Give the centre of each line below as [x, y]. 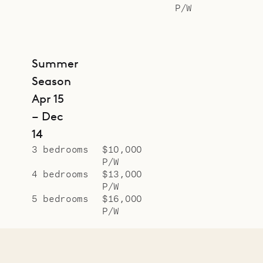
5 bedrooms [60, 198]
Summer [55, 63]
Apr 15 [48, 98]
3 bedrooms [60, 149]
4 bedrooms [60, 173]
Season [51, 81]
